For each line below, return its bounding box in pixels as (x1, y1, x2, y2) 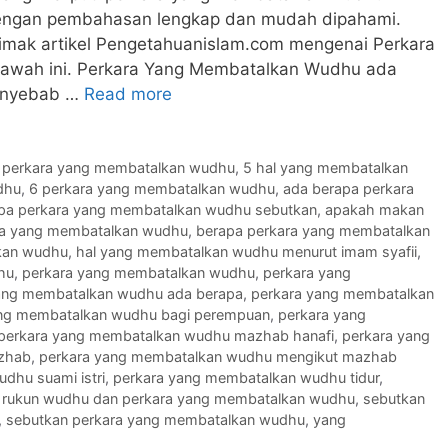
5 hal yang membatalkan (243, 159, 409, 177)
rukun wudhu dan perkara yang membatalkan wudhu (2, 390, 355, 408)
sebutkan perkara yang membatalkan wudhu (6, 411, 305, 429)
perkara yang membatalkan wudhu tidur (113, 369, 379, 387)
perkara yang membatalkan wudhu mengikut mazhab (39, 348, 397, 366)
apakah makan (325, 201, 424, 219)
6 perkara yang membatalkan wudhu (29, 180, 275, 198)
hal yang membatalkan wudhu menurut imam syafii (76, 243, 417, 261)
